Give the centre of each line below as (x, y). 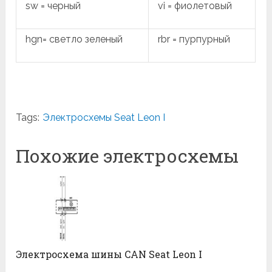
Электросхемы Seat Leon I (104, 117)
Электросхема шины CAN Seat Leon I (109, 254)
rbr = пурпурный (194, 39)
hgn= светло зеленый (74, 39)
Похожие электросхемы (127, 155)
